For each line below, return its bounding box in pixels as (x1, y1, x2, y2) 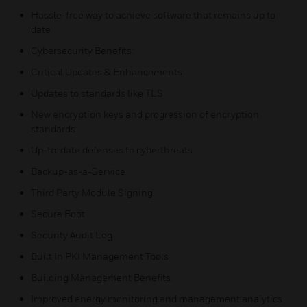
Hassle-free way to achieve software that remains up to (31, 9, 275, 21)
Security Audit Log (31, 229, 112, 241)
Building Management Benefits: (31, 271, 173, 283)
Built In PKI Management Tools (31, 250, 169, 262)
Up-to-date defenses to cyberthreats (31, 144, 193, 156)
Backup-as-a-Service (31, 165, 125, 177)
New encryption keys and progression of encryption (31, 108, 259, 120)
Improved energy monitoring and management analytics (31, 293, 282, 304)
